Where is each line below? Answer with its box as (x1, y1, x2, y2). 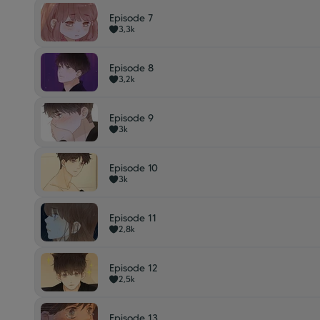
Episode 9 (109, 111, 154, 124)
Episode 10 (109, 161, 158, 174)
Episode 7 (109, 11, 153, 24)
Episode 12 (109, 261, 158, 274)
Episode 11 (109, 211, 156, 224)
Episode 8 (109, 61, 154, 74)
